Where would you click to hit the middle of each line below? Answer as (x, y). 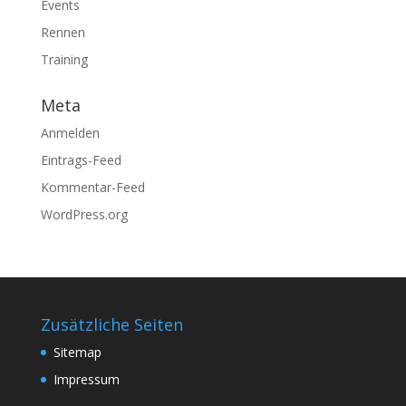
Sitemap (77, 352)
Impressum (86, 379)
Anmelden (70, 133)
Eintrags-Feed (81, 160)
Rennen (63, 32)
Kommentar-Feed (92, 187)
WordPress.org (84, 214)
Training (64, 59)
